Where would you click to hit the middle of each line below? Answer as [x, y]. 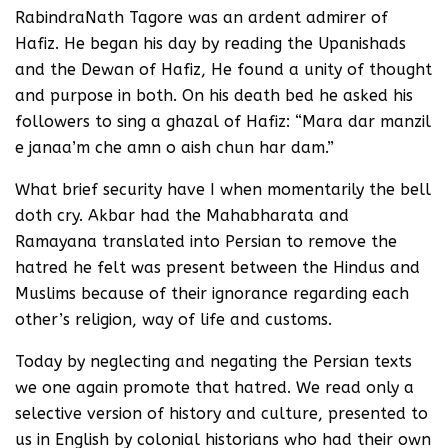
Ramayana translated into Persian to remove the [206, 241]
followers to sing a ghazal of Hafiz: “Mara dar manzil [223, 121]
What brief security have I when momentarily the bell [223, 189]
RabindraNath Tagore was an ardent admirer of [201, 17]
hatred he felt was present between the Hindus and [217, 267]
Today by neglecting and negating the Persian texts [213, 361]
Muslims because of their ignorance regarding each [212, 293]
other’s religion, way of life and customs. [173, 319]
